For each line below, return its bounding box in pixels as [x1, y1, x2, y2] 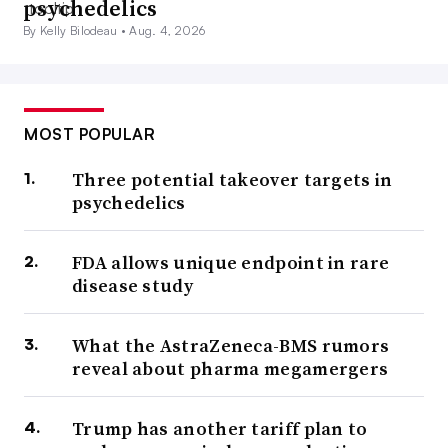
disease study [72, 272, 193, 298]
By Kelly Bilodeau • [23, 22, 130, 38]
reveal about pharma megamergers [72, 355, 389, 381]
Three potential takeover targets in [72, 166, 393, 192]
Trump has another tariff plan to [72, 415, 368, 441]
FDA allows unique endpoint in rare [72, 249, 390, 275]
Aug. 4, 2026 [129, 22, 206, 38]
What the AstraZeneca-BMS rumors [72, 332, 390, 358]
